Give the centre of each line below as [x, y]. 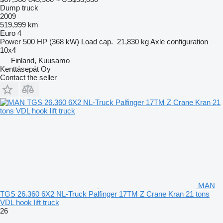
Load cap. [97, 41]
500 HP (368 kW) [51, 41]
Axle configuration [179, 41]
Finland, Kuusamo [40, 60]
